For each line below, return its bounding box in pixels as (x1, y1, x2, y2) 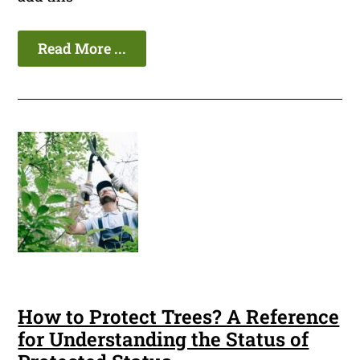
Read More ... (38, 39, 127, 59)
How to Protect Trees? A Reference (18, 304, 340, 330)
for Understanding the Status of (18, 326, 309, 353)
